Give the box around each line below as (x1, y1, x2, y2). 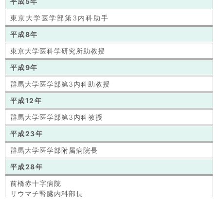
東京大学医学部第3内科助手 (10, 14, 109, 22)
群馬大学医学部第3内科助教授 (10, 80, 110, 88)
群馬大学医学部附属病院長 (10, 146, 98, 154)
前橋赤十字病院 (10, 179, 61, 187)
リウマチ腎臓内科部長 (10, 189, 83, 198)
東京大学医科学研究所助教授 (10, 47, 105, 55)
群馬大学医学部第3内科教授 (10, 113, 103, 121)
